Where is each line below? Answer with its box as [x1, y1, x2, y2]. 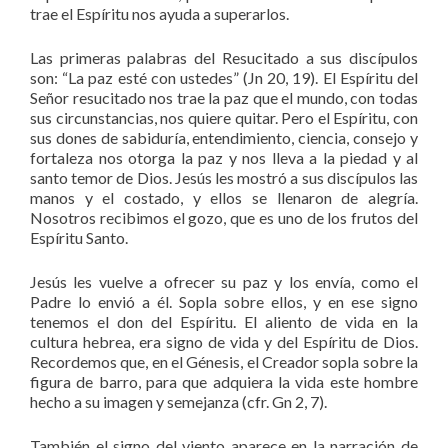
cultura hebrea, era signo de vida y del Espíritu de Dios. [30, 331, 418, 351]
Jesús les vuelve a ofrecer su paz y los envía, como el [30, 271, 418, 291]
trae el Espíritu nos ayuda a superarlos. [30, 3, 289, 23]
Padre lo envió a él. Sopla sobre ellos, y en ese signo [30, 291, 418, 311]
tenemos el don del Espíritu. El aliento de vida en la [30, 311, 418, 331]
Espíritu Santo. [30, 227, 128, 247]
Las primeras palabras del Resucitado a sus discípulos [30, 47, 418, 67]
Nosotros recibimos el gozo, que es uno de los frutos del [30, 207, 418, 227]
